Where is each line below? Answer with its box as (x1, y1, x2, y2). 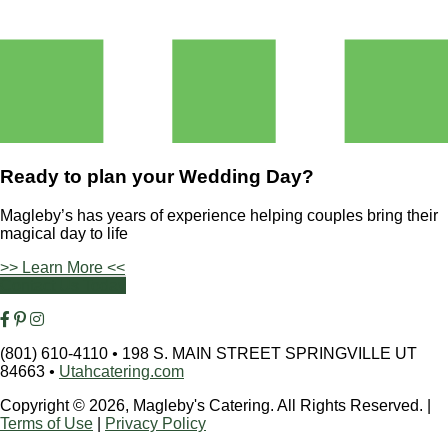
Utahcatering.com (59, 362, 184, 380)
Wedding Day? (179, 166, 314, 188)
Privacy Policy (105, 414, 206, 432)
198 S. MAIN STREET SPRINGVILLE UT (118, 344, 417, 362)
